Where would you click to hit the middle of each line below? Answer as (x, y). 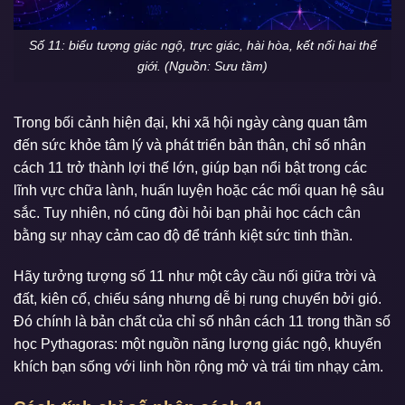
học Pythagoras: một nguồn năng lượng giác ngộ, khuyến (198, 344)
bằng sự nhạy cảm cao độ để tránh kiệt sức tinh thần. (183, 235)
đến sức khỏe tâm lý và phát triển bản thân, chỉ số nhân (190, 145)
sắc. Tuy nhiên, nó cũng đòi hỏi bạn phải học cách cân (187, 212)
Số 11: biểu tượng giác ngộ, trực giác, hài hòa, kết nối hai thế (202, 45)
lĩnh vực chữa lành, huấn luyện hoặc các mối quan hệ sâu (199, 190)
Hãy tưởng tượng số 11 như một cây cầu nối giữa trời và (195, 277)
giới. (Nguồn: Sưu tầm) (202, 66)
